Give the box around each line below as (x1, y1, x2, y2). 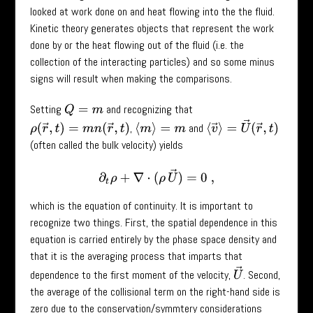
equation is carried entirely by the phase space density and (29, 231, 277, 247)
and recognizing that (103, 101, 194, 117)
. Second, (243, 267, 281, 282)
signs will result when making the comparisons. (29, 71, 232, 86)
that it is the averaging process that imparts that (29, 248, 242, 263)
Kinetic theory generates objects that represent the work (29, 20, 274, 36)
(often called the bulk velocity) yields (29, 137, 183, 152)
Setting (29, 101, 64, 117)
